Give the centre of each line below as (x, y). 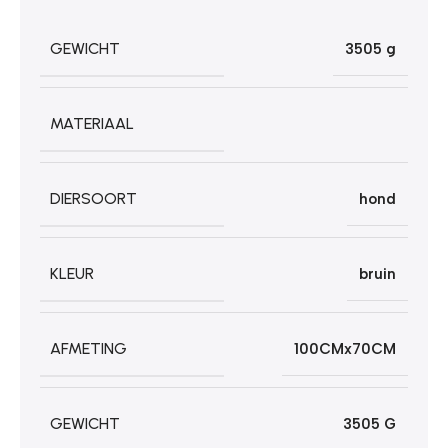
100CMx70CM (345, 348)
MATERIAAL (92, 123)
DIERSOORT (93, 198)
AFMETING (88, 348)
